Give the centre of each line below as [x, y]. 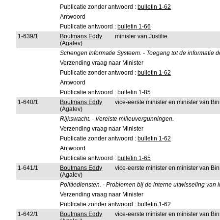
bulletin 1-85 [134, 92]
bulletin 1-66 [134, 27]
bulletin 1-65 [134, 158]
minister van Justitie [141, 36]
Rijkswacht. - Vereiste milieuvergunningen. [117, 119]
